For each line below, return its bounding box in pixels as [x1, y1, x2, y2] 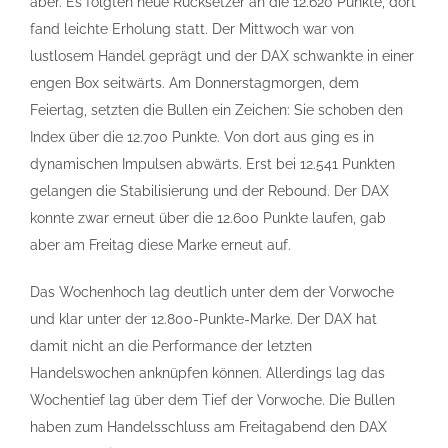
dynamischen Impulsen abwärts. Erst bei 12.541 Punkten [30, 156, 395, 172]
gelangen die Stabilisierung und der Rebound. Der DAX [30, 183, 389, 199]
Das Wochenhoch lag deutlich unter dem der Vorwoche [30, 284, 394, 300]
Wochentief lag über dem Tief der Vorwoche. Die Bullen [30, 392, 395, 408]
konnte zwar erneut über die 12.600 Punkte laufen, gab [30, 210, 386, 226]
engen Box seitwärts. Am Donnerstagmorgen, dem [30, 75, 359, 91]
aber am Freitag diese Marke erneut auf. [30, 237, 291, 253]
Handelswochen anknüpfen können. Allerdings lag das [30, 365, 385, 381]
